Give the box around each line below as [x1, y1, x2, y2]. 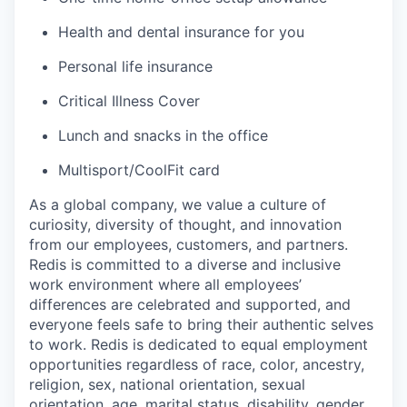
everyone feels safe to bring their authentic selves [29, 315, 373, 333]
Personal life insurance [58, 57, 213, 75]
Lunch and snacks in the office [58, 126, 268, 144]
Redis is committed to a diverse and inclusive [29, 255, 341, 273]
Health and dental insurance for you [58, 23, 304, 41]
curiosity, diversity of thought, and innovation [29, 215, 342, 233]
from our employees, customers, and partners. [29, 235, 348, 253]
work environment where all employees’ [29, 275, 302, 293]
